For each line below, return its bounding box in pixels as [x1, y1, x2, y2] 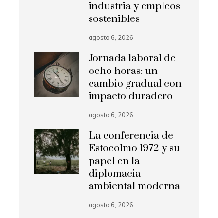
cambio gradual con [89, 77, 182, 90]
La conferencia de [89, 129, 174, 142]
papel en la [89, 154, 140, 167]
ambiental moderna [89, 180, 181, 193]
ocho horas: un [89, 64, 158, 77]
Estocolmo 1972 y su [89, 142, 181, 155]
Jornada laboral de [89, 52, 176, 65]
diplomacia [89, 167, 141, 180]
